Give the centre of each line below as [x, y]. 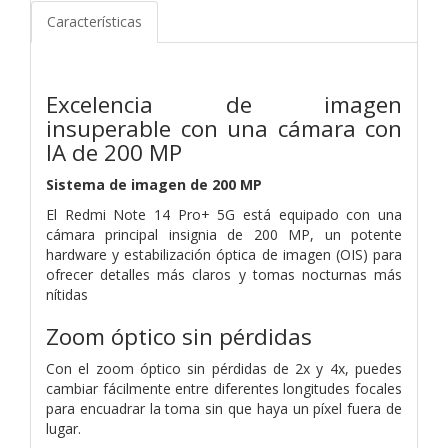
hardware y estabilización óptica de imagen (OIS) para [224, 254]
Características [94, 21]
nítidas [67, 294]
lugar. [63, 428]
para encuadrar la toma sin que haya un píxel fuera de [224, 408]
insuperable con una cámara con [224, 128]
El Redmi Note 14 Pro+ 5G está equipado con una [224, 214]
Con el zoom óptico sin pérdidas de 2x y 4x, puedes [224, 368]
